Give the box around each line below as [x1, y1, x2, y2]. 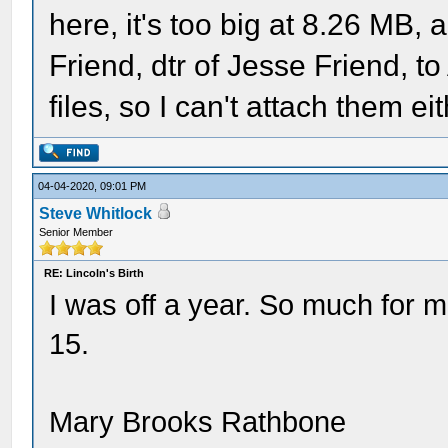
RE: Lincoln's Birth [44, 267, 145, 279]
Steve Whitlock [39, 205, 153, 222]
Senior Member [39, 226, 114, 238]
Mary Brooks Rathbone [49, 406, 347, 438]
